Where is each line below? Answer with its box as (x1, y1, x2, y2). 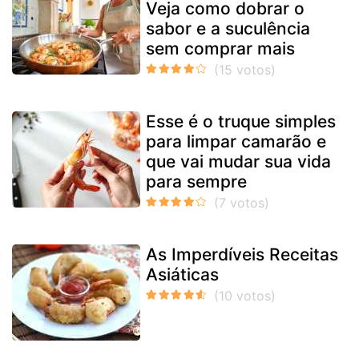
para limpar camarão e (146, 131, 326, 151)
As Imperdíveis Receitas (146, 244, 338, 264)
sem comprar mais (146, 38, 295, 58)
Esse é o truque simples (146, 111, 336, 131)
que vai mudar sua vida (146, 151, 331, 171)
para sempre (146, 171, 247, 192)
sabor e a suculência (146, 18, 310, 38)
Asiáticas (146, 264, 219, 284)
